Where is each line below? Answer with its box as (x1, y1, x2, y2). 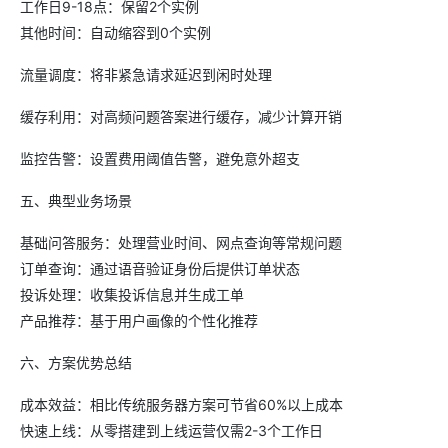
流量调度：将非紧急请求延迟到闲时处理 (20, 66, 272, 83)
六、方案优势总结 (20, 354, 132, 371)
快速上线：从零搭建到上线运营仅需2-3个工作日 (20, 422, 323, 439)
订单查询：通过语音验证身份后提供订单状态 (20, 260, 300, 277)
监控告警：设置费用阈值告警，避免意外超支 (20, 150, 300, 167)
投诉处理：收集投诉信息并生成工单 (20, 286, 244, 303)
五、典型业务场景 (20, 192, 132, 209)
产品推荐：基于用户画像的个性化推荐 (20, 312, 258, 329)
